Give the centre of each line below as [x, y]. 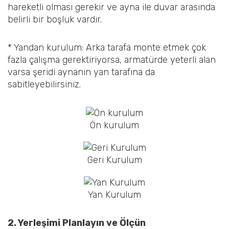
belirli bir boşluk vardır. [55, 19]
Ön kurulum [114, 125]
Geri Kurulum [114, 160]
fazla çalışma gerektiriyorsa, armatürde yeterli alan [112, 60]
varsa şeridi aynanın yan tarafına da [81, 72]
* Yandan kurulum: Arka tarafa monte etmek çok [107, 48]
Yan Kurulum [114, 194]
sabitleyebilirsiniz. [44, 85]
